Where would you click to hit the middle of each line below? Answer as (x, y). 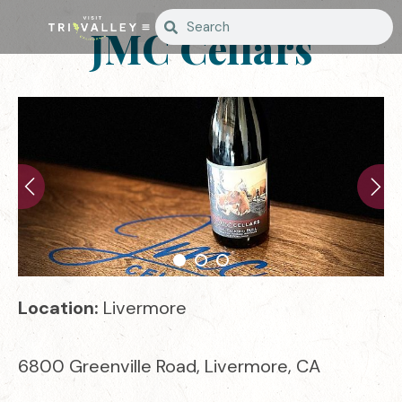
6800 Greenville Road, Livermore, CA (169, 366)
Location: (61, 308)
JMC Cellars (201, 48)
